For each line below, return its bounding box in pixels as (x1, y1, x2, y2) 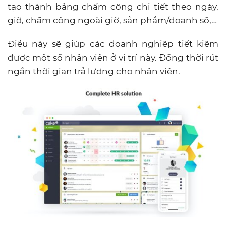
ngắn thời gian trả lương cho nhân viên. (8, 66, 180, 76)
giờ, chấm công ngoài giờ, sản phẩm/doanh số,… (8, 15, 217, 25)
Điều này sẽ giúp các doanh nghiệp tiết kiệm (8, 38, 218, 49)
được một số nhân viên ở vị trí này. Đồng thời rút (8, 52, 218, 63)
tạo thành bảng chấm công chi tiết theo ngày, (8, 1, 218, 12)
